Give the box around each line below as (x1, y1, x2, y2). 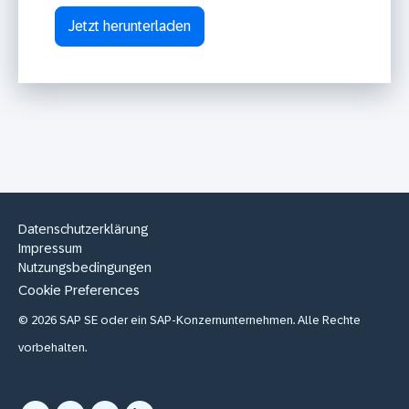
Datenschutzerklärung (18, 221, 148, 236)
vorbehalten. (18, 341, 87, 355)
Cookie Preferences (18, 281, 140, 298)
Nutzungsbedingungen (18, 259, 152, 275)
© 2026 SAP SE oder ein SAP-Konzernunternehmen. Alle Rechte (18, 313, 361, 328)
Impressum (18, 240, 82, 256)
